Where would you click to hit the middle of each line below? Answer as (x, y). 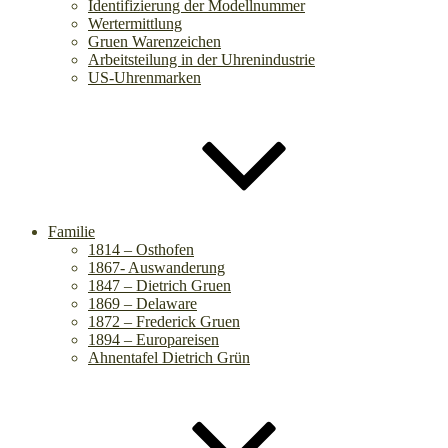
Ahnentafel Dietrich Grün (169, 357)
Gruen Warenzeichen (154, 41)
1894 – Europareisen (153, 339)
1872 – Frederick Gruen (164, 321)
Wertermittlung (135, 23)
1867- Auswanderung (156, 267)
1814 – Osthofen (141, 249)
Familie (71, 231)
